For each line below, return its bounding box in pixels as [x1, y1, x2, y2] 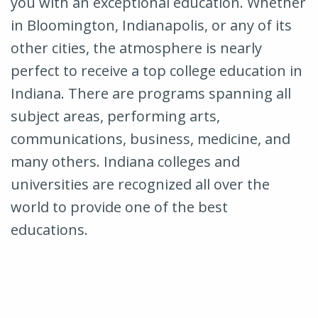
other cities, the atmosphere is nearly [11, 38, 262, 57]
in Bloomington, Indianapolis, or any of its [11, 15, 292, 35]
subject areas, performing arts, [11, 106, 220, 126]
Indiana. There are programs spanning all [11, 83, 291, 103]
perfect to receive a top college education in [11, 60, 302, 80]
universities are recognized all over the [11, 174, 270, 194]
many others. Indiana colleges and [11, 151, 240, 171]
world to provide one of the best [11, 197, 228, 216]
